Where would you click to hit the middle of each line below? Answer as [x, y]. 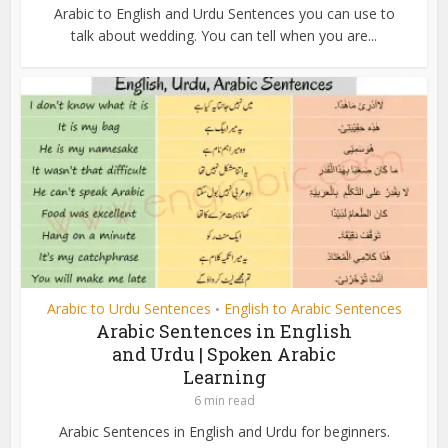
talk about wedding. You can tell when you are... [224, 35]
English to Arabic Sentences [312, 308]
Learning [224, 376]
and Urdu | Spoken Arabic [224, 353]
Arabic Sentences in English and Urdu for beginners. [224, 431]
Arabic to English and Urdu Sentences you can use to [224, 13]
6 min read [224, 400]
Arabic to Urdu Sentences [128, 308]
